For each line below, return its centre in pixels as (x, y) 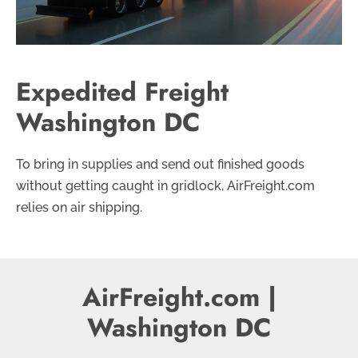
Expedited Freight (122, 91)
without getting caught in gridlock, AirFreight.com (165, 185)
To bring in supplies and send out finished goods (160, 164)
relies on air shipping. (79, 207)
